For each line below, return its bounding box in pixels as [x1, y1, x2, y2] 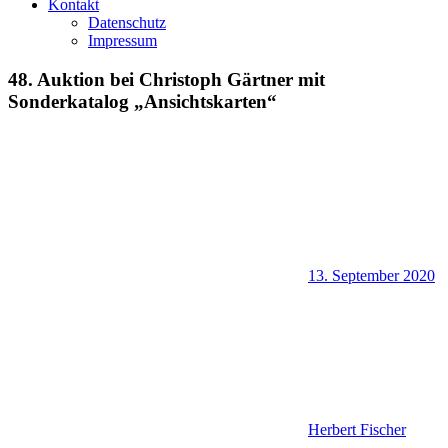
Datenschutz [88, 14, 166, 31]
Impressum [88, 32, 157, 49]
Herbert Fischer [308, 421, 406, 439]
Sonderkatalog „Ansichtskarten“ [8, 90, 277, 112]
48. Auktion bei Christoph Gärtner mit [8, 68, 325, 90]
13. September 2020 [308, 267, 435, 285]
